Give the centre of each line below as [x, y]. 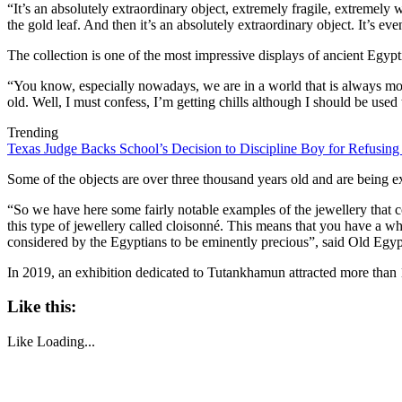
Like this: [42, 307]
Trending [33, 132]
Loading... [66, 342]
